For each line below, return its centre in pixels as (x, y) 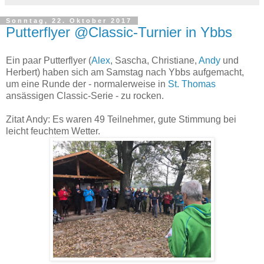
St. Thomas (192, 84)
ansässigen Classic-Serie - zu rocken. (85, 96)
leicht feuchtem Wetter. (53, 131)
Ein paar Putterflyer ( (49, 60)
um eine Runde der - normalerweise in (87, 84)
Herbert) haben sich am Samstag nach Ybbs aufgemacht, (125, 72)
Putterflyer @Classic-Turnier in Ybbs (119, 32)
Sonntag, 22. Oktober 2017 (69, 21)
